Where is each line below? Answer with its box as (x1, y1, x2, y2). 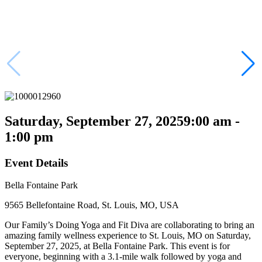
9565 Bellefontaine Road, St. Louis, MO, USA (5, 200, 179, 211)
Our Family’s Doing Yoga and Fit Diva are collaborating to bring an (5, 220, 254, 230)
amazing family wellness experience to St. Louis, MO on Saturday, (5, 230, 251, 241)
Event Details (5, 156, 68, 169)
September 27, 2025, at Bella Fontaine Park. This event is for (5, 241, 230, 251)
